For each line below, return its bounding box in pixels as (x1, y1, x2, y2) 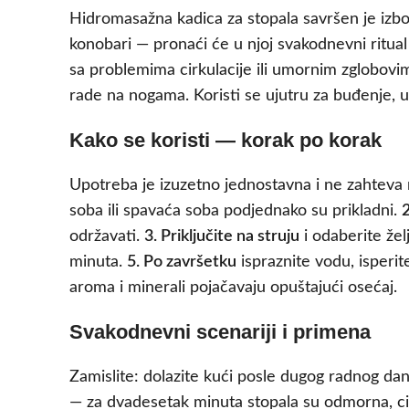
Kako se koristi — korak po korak (69, 129, 382, 152)
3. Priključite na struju (144, 228, 299, 246)
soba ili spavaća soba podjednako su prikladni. (69, 203, 402, 220)
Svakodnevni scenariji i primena (69, 320, 371, 344)
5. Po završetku (127, 254, 236, 271)
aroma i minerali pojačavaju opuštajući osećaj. (69, 279, 397, 297)
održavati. (69, 228, 144, 246)
